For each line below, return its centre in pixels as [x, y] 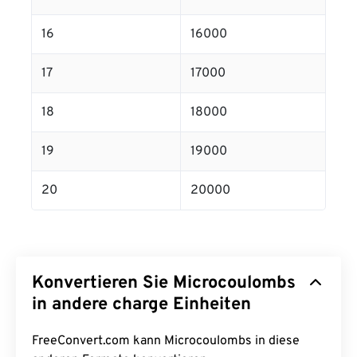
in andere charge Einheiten [141, 305]
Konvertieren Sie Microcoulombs [164, 283]
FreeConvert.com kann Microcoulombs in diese [166, 341]
